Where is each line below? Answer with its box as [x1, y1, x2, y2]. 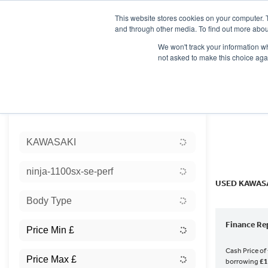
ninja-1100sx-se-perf [26, 166, 113, 176]
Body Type [26, 195, 72, 206]
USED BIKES [185, 65, 224, 74]
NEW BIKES [133, 65, 170, 74]
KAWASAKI [26, 136, 76, 147]
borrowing [225, 257, 260, 266]
